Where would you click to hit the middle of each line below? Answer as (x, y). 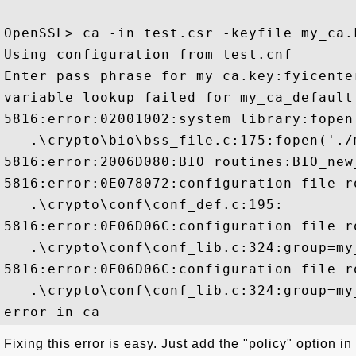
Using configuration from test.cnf (148, 54)
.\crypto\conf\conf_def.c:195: (144, 205)
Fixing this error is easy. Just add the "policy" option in (178, 344)
